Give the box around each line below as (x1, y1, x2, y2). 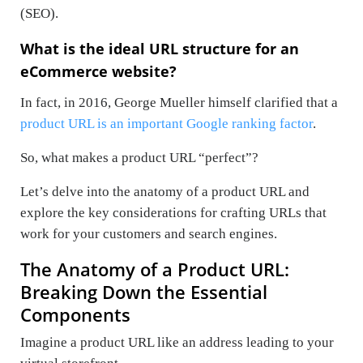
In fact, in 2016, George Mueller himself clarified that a (20, 95, 338, 111)
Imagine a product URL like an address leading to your (20, 335, 334, 351)
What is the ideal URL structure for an (20, 39, 299, 59)
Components (20, 302, 130, 327)
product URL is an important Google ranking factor (20, 116, 313, 132)
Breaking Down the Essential (20, 280, 267, 305)
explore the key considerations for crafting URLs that (20, 205, 327, 221)
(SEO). (20, 6, 62, 22)
